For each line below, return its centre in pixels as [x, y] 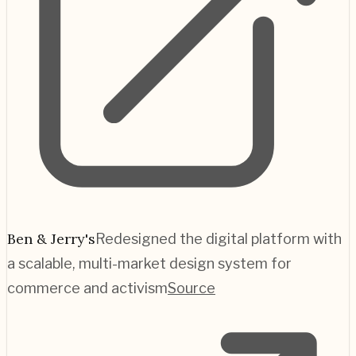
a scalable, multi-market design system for [149, 263]
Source [192, 288]
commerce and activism [87, 288]
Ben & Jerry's [51, 238]
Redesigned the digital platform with [219, 238]
